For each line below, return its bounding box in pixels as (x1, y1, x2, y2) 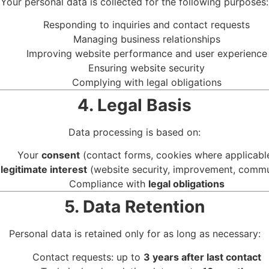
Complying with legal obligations (71, 76, 222, 89)
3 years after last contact (143, 250, 261, 263)
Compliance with (68, 178, 148, 190)
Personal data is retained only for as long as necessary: (8, 228, 261, 240)
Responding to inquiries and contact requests (43, 19, 250, 31)
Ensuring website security (88, 62, 205, 74)
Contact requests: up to (32, 250, 144, 263)
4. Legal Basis (77, 95, 192, 116)
